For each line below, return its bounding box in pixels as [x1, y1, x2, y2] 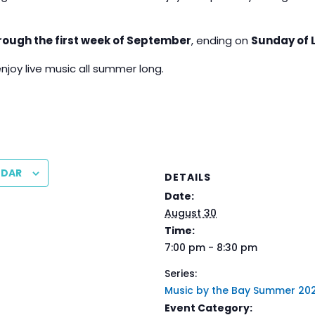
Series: [165, 266, 197, 281]
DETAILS [165, 169, 211, 184]
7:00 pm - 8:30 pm [165, 240, 257, 255]
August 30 [165, 205, 217, 220]
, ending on [191, 32, 251, 48]
